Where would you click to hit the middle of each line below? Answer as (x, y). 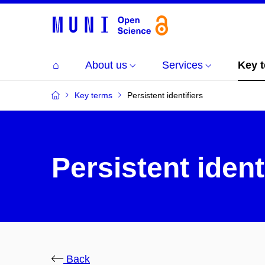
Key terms (93, 95)
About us (106, 65)
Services (182, 65)
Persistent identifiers (165, 95)
